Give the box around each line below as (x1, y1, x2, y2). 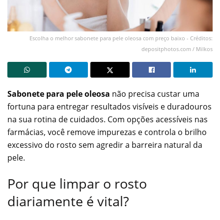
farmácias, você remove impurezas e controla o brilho (7, 126, 207, 137)
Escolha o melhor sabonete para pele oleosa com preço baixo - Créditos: (29, 34, 213, 42)
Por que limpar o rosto (7, 174, 147, 193)
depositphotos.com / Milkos (141, 45, 213, 53)
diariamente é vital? (7, 192, 129, 211)
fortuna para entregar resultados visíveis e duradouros (7, 101, 212, 112)
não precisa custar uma (110, 88, 199, 99)
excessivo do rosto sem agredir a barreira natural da (7, 139, 202, 150)
